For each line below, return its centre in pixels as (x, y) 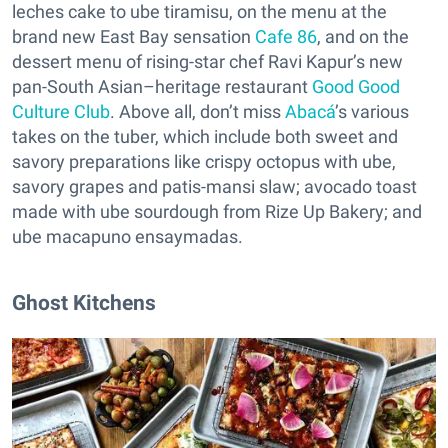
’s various (372, 111)
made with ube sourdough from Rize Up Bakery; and (217, 211)
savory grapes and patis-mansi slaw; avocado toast (214, 186)
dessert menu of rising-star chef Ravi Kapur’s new (207, 61)
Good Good (356, 86)
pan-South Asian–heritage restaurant (162, 86)
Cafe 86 (286, 36)
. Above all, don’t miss (197, 111)
